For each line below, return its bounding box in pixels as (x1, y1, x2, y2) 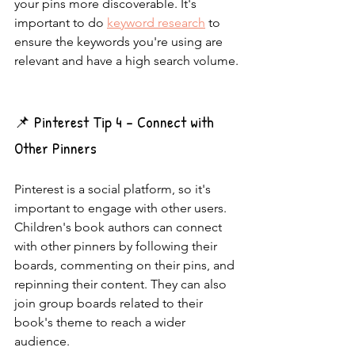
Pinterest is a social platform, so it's (14, 181, 214, 197)
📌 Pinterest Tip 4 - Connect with (14, 111, 218, 132)
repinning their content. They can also (14, 277, 230, 292)
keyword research (107, 15, 205, 30)
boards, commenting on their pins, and (14, 258, 238, 273)
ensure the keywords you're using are (14, 34, 226, 49)
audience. (14, 334, 70, 349)
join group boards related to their (14, 296, 206, 311)
